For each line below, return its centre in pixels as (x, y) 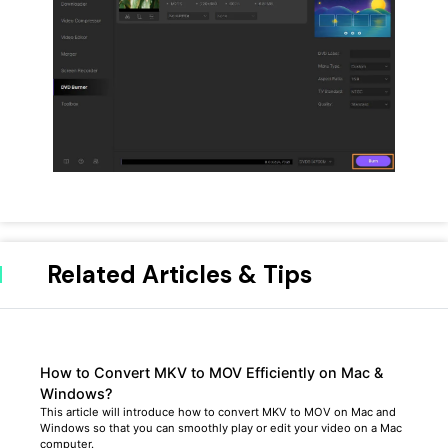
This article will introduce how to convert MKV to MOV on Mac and (218, 412)
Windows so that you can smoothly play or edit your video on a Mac (221, 428)
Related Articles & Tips (179, 275)
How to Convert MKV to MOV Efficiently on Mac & (211, 373)
